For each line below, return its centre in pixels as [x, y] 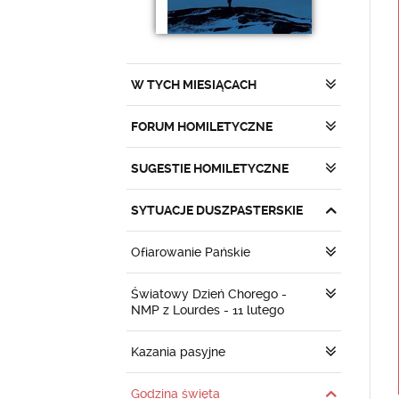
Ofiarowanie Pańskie [191, 252]
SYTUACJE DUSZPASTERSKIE [217, 210]
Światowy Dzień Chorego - [209, 294]
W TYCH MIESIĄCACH [194, 85]
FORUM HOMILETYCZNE [202, 126]
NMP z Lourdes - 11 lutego [208, 310]
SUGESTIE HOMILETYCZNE [210, 168]
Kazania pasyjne [178, 352]
